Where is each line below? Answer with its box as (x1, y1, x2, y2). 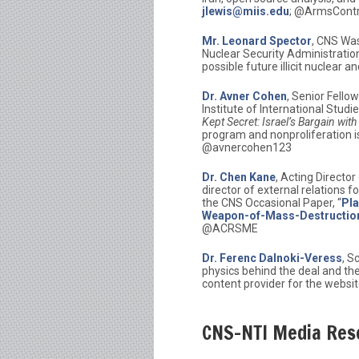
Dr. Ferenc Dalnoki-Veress (202, 252, 342, 265)
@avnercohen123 (202, 141, 292, 155)
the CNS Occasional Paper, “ (202, 196, 341, 210)
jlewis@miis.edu (202, 5, 289, 18)
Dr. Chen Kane (202, 171, 276, 184)
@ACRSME (202, 222, 258, 236)
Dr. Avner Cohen (202, 90, 287, 103)
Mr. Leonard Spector (202, 34, 312, 48)
